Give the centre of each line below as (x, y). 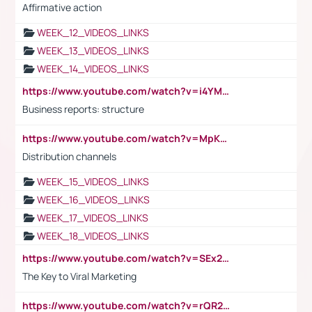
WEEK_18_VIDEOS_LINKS (93, 235)
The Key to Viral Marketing (79, 276)
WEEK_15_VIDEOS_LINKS (93, 181)
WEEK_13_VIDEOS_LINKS (93, 50)
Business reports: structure (83, 109)
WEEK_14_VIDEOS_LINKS (93, 68)
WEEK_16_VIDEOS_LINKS (93, 199)
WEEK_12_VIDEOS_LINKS (93, 32)
